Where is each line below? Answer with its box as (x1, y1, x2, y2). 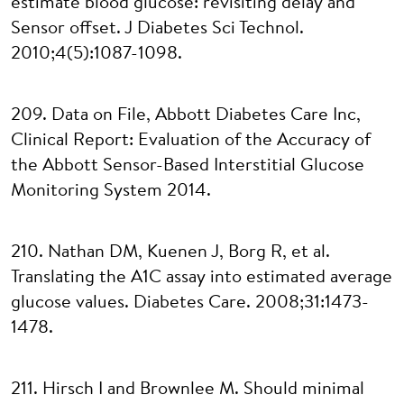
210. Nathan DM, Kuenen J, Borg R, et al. (11, 243, 330, 262)
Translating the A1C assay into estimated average (11, 269, 392, 287)
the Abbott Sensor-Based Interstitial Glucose (11, 157, 364, 175)
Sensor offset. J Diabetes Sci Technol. (11, 20, 304, 38)
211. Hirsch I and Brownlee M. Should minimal (11, 381, 364, 399)
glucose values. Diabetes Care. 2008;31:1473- (11, 294, 369, 312)
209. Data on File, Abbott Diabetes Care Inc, (11, 106, 361, 124)
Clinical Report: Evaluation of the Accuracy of (11, 132, 371, 150)
